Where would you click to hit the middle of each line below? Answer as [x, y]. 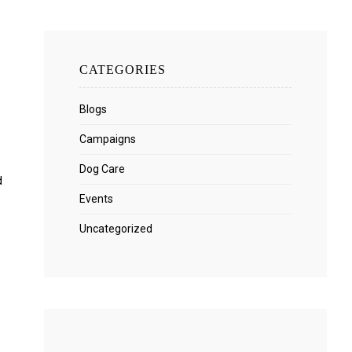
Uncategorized [116, 229]
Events [96, 199]
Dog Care [102, 169]
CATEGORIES [123, 70]
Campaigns [108, 139]
